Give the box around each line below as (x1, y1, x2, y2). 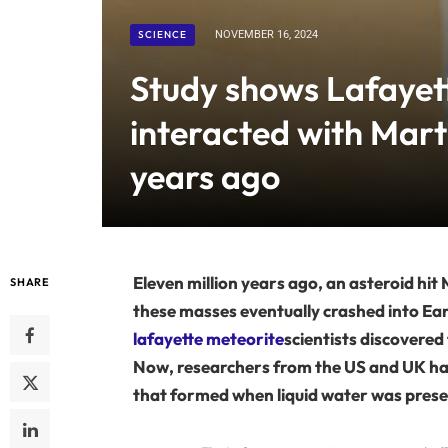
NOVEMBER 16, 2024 (215, 28, 318, 42)
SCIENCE (138, 28, 187, 42)
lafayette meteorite (132, 328, 284, 350)
